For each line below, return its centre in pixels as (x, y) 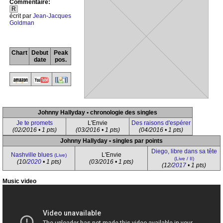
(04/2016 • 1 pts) (161, 130)
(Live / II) (184, 159)
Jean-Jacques (52, 16)
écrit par (21, 16)
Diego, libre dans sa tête (184, 151)
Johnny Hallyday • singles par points (111, 141)
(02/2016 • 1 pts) (34, 130)
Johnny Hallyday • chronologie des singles (98, 112)
